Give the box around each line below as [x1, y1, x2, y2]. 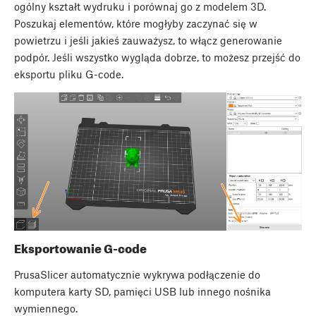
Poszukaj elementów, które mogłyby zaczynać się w [14, 16, 257, 30]
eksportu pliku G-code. [14, 67, 123, 80]
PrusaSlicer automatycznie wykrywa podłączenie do [14, 268, 260, 281]
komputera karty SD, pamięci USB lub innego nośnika [14, 285, 271, 298]
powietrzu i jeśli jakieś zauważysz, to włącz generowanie [14, 33, 282, 47]
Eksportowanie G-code [14, 241, 147, 256]
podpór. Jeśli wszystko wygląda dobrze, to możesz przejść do [14, 50, 300, 63]
